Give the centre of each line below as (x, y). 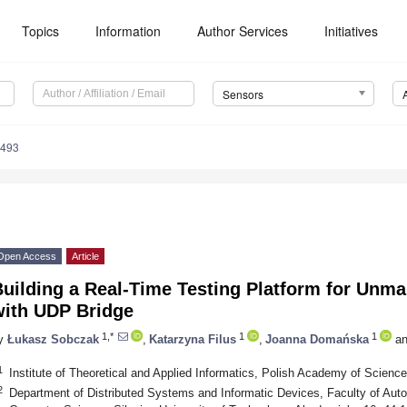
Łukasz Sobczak (53, 339)
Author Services (243, 31)
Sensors (243, 94)
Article (85, 257)
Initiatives (352, 31)
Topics (41, 31)
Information (129, 31)
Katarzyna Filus (193, 339)
